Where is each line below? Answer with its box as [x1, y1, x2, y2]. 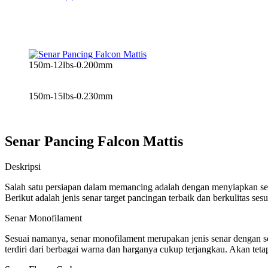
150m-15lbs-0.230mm [29, 90, 112, 101]
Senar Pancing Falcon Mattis [5, 133, 183, 150]
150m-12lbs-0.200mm [29, 59, 112, 70]
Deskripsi [5, 162, 41, 172]
